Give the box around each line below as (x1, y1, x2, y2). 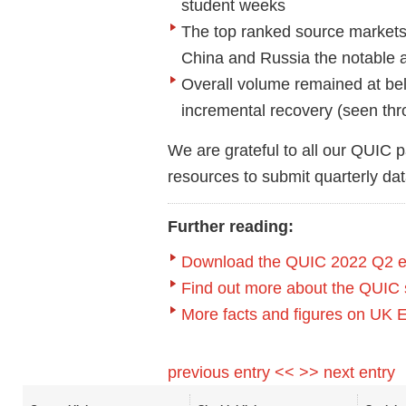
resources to (168, 166, 262, 186)
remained (295, 73, 362, 93)
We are (168, 140, 220, 159)
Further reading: (168, 216, 294, 236)
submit (262, 166, 310, 186)
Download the (181, 251, 285, 271)
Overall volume (181, 73, 295, 93)
